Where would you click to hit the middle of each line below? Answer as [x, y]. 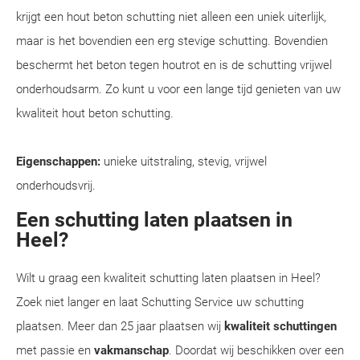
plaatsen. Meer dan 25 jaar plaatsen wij [120, 326]
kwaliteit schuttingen [280, 326]
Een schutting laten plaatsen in [154, 220]
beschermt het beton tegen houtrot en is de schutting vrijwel [174, 65]
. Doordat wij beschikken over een [256, 350]
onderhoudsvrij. [56, 186]
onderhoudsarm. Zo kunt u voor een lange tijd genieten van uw [178, 89]
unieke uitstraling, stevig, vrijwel [184, 162]
